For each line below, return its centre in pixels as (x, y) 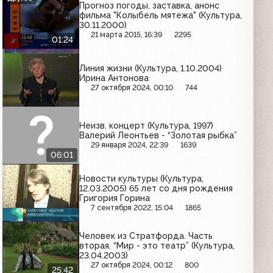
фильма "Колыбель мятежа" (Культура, (161, 16)
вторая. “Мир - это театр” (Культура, (157, 246)
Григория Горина (115, 198)
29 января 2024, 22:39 (130, 145)
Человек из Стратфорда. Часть (146, 236)
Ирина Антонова (114, 78)
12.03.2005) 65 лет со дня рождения (156, 188)
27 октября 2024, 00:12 (132, 265)
